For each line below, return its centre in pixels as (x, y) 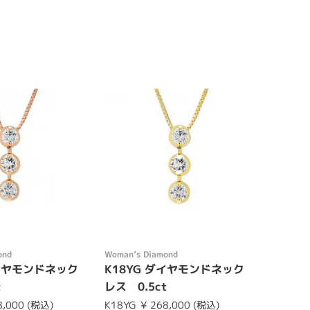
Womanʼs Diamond (141, 254)
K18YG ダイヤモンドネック (174, 269)
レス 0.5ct (136, 286)
